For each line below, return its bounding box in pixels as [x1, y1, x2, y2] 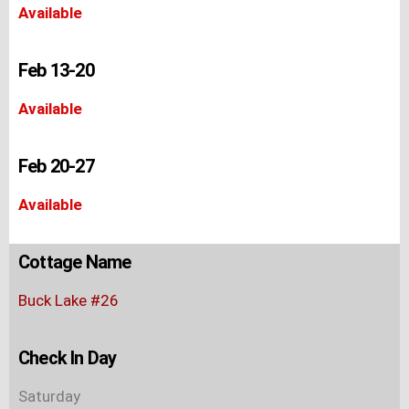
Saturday [18, 386, 80, 405]
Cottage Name [18, 250, 131, 273]
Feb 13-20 [18, 58, 94, 81]
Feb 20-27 [18, 154, 94, 177]
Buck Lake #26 [18, 290, 119, 309]
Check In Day [18, 346, 117, 369]
